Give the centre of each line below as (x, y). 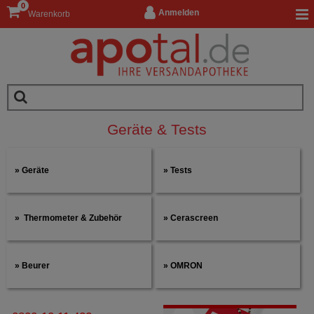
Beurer (35, 266)
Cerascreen (194, 218)
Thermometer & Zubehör (73, 218)
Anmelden (179, 12)
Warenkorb (49, 14)
